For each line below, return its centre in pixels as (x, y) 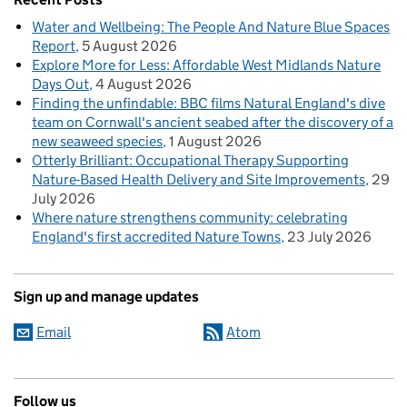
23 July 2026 (329, 237)
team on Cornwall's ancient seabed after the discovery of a (213, 123)
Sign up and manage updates (106, 297)
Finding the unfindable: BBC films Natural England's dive (208, 104)
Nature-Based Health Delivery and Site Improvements (199, 180)
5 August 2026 (129, 46)
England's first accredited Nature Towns (156, 237)
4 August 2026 (144, 84)
